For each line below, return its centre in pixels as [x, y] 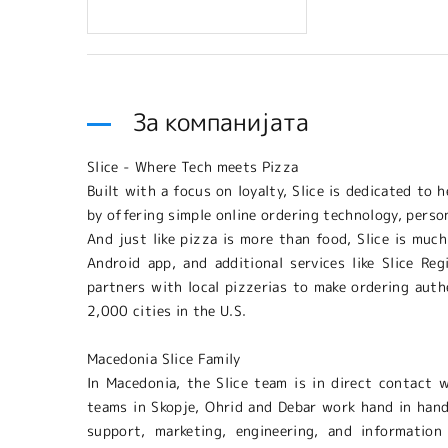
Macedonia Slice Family [164, 358]
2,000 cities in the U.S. [167, 310]
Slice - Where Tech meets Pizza [193, 166]
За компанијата [221, 122]
